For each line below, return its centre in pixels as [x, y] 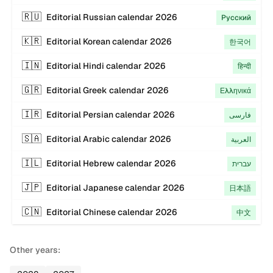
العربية [241, 140]
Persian [98, 115]
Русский [236, 18]
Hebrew [99, 163]
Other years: [35, 250]
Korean [97, 41]
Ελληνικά [236, 91]
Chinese [99, 212]
